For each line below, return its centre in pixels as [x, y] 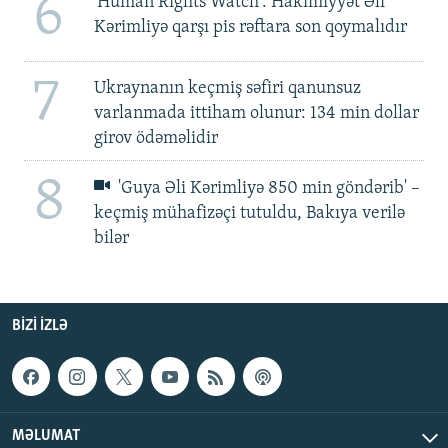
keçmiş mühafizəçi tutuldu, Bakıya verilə [249, 214]
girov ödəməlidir [155, 138]
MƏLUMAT [46, 435]
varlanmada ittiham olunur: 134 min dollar [256, 113]
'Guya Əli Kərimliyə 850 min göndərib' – [267, 189]
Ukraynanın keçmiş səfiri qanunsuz [227, 88]
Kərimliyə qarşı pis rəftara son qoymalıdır [250, 27]
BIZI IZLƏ [40, 326]
